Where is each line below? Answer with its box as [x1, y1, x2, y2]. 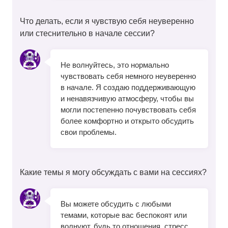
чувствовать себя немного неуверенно [61, 72, 196, 81]
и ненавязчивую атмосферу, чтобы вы [61, 94, 194, 103]
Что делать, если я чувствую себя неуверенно [20, 16, 194, 26]
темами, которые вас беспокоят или [61, 211, 187, 220]
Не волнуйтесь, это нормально [61, 61, 169, 70]
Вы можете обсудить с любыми [61, 199, 171, 209]
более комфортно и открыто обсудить [61, 117, 194, 126]
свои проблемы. [61, 128, 117, 137]
